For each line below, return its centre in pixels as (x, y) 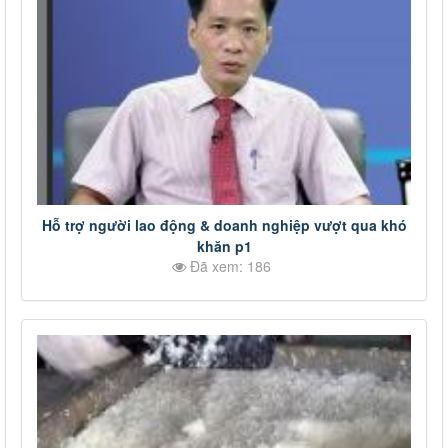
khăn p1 (224, 245)
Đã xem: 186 (228, 265)
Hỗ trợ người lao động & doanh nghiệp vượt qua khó (224, 224)
